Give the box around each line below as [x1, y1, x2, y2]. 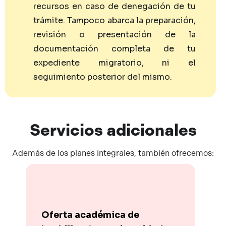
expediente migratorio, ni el [33, 58, 196, 69]
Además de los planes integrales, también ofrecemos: [12, 148, 214, 158]
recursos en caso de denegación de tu [33, 1, 196, 12]
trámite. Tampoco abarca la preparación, [33, 15, 196, 26]
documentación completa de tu [33, 43, 196, 54]
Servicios [29, 120, 103, 140]
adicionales [106, 120, 197, 140]
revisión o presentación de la [33, 29, 196, 40]
